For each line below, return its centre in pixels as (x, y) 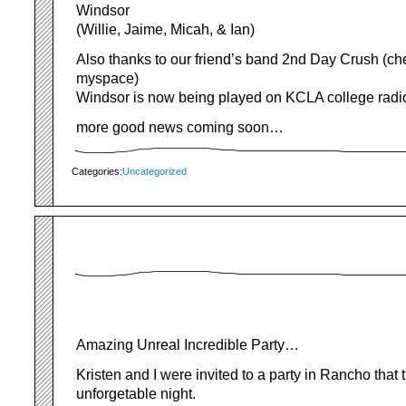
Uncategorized (155, 171)
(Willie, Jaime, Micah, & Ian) (165, 29)
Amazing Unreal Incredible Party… (188, 345)
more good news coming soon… (180, 127)
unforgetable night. (136, 394)
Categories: (97, 171)
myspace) (107, 78)
